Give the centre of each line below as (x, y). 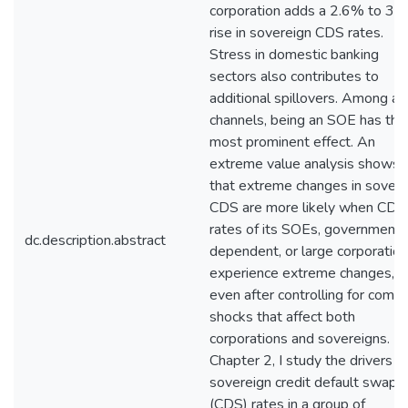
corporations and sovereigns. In (307, 339)
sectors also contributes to (294, 76)
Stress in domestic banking (294, 55)
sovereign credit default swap (303, 382)
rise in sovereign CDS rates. (296, 33)
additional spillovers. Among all (308, 98)
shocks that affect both (282, 317)
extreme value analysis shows (305, 164)
